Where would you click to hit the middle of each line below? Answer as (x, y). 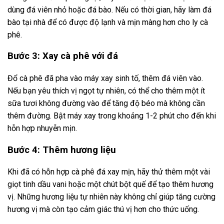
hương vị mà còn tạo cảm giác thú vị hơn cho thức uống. (103, 209)
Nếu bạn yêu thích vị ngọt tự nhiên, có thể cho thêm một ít (106, 91)
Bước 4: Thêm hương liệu (62, 150)
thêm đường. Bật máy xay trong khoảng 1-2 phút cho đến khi (112, 116)
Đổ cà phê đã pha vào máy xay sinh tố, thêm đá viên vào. (105, 78)
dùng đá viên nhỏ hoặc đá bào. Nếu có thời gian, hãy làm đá (109, 9)
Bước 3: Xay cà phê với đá (63, 56)
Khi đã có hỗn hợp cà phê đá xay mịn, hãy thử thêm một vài (109, 172)
